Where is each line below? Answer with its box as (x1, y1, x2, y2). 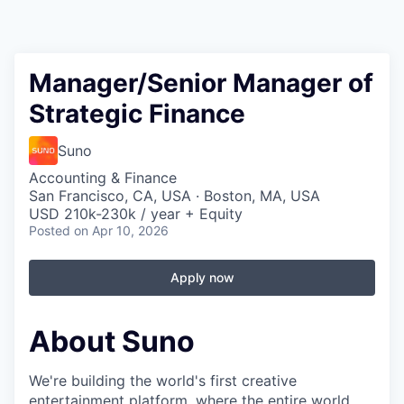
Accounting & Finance (29, 169, 177, 187)
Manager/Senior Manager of (29, 68, 373, 98)
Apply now (170, 270, 234, 285)
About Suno (29, 324, 195, 359)
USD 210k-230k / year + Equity (29, 205, 243, 223)
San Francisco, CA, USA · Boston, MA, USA (29, 187, 320, 205)
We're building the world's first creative (29, 372, 297, 390)
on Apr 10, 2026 (74, 223, 169, 238)
